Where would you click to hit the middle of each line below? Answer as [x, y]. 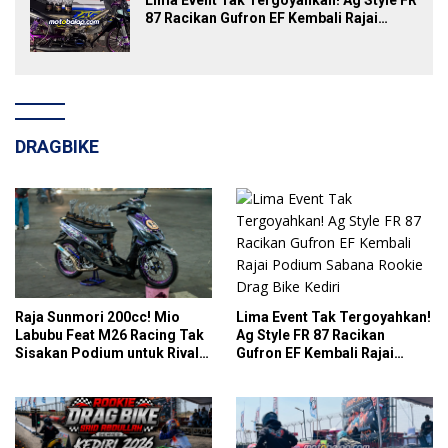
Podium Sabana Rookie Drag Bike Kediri [278, 35]
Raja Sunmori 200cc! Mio [97, 317]
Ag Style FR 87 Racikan [310, 334]
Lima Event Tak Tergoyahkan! [333, 316]
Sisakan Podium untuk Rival [107, 353]
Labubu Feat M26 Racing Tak [109, 335]
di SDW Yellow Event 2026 [98, 371]
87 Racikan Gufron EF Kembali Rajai [261, 17]
